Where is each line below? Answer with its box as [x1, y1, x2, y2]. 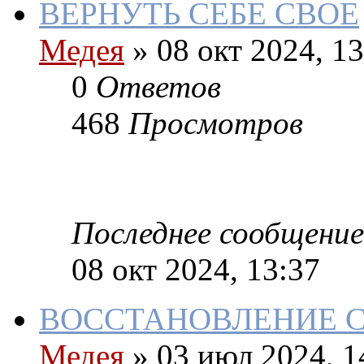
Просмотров [128, 106, 303, 141]
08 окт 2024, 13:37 [71, 252, 320, 288]
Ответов [96, 69, 221, 105]
